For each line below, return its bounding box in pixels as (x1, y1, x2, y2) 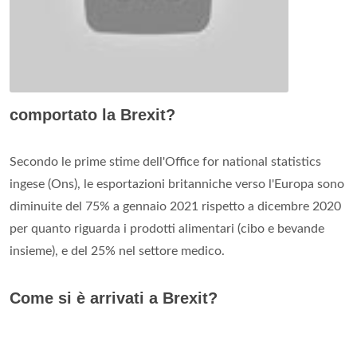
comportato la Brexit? (10, 105, 175, 124)
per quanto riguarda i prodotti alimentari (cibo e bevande (10, 222, 324, 235)
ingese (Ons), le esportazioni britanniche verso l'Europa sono (10, 177, 344, 190)
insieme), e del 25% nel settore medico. (10, 244, 225, 257)
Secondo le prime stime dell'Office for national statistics (10, 155, 321, 168)
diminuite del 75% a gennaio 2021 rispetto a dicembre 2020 (10, 199, 341, 213)
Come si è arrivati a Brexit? (10, 288, 218, 307)
